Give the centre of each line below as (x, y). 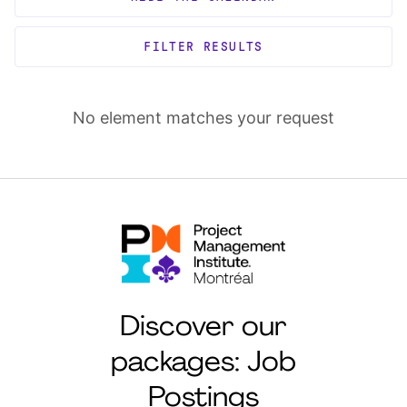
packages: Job (203, 364)
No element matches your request (203, 118)
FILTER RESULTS (203, 47)
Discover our (203, 329)
